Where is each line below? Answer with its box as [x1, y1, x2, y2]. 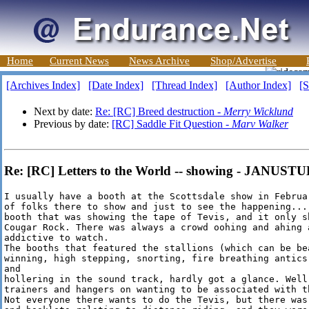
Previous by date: [34, 118, 112, 130]
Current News [50, 55, 109, 66]
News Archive [129, 55, 190, 66]
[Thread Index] [152, 79, 217, 91]
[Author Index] [226, 79, 291, 91]
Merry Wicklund [223, 106, 293, 117]
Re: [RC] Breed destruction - [95, 106, 223, 117]
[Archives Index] [6, 79, 80, 91]
